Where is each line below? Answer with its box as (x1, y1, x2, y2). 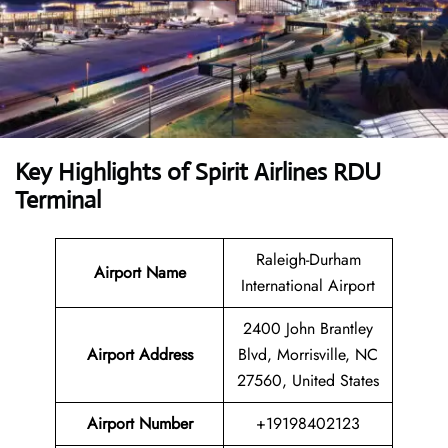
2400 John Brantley (243, 317, 373, 340)
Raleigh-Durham (255, 248, 361, 271)
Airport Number (86, 412, 193, 435)
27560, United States (237, 369, 379, 392)
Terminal (15, 185, 101, 215)
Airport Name (93, 261, 186, 284)
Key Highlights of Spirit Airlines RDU (15, 157, 381, 187)
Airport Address (86, 343, 193, 366)
